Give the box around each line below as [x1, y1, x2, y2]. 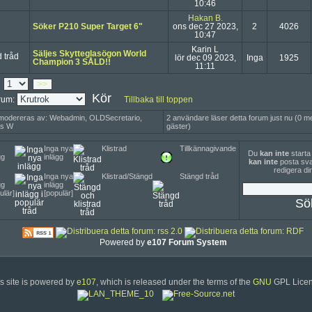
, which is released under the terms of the [95, 277, 253, 287]
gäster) [166, 122, 191, 130]
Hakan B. [187, 13, 223, 23]
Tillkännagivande [180, 144, 236, 153]
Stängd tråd [180, 172, 219, 180]
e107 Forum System [146, 237, 227, 247]
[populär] [44, 189, 73, 197]
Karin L [192, 45, 219, 54]
